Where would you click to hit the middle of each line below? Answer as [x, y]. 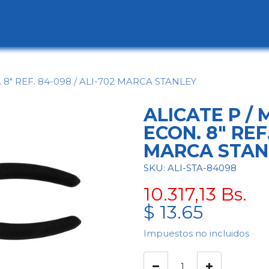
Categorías [68, 23]
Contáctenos [165, 23]
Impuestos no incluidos [196, 233]
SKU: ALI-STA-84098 [190, 168]
